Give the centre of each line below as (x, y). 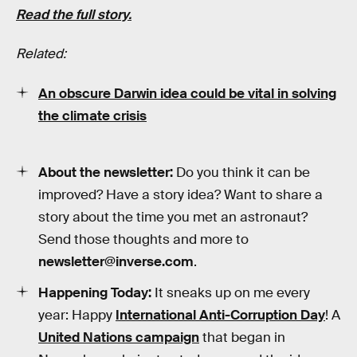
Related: (41, 54)
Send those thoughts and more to (143, 239)
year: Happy (77, 315)
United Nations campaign (119, 337)
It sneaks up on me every (232, 292)
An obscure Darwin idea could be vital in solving (187, 93)
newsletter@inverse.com (116, 261)
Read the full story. (74, 14)
